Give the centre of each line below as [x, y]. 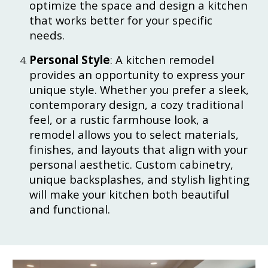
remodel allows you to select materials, [134, 134]
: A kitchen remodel [162, 60]
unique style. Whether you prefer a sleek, [139, 89]
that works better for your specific [121, 20]
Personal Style [70, 60]
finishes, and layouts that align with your [139, 149]
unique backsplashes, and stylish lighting [140, 179]
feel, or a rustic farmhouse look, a [119, 119]
